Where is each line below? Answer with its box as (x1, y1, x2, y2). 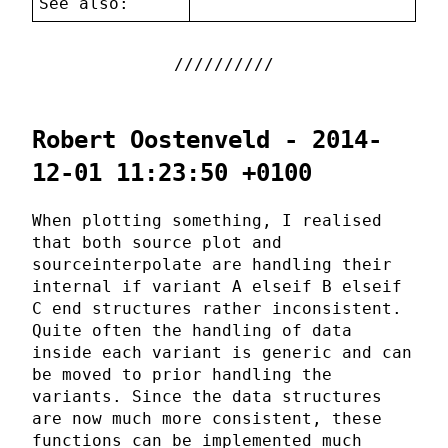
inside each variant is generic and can (32, 343, 412, 363)
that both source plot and (32, 233, 282, 253)
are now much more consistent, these (32, 409, 382, 429)
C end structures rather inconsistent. (32, 299, 402, 319)
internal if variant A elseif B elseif (32, 277, 402, 297)
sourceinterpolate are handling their (32, 255, 392, 275)
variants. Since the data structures (32, 387, 382, 407)
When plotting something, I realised (32, 211, 382, 231)
